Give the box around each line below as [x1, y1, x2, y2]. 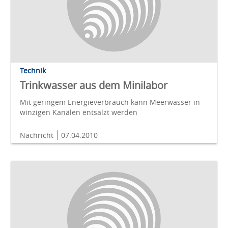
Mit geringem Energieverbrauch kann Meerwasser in [20, 97, 200, 107]
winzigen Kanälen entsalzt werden [20, 107, 137, 118]
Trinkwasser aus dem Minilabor [20, 78, 167, 93]
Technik [20, 66, 46, 76]
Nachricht [20, 130, 55, 140]
